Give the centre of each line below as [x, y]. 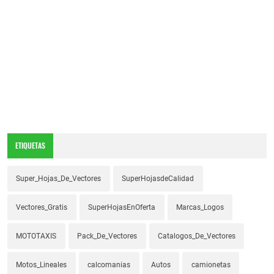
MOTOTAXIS [36, 236]
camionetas [211, 265]
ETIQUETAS [31, 146]
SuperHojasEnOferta [122, 207]
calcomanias [109, 265]
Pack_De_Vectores [107, 236]
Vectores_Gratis [42, 207]
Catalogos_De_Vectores [196, 236]
